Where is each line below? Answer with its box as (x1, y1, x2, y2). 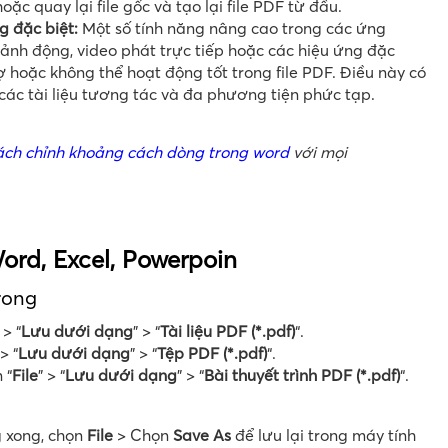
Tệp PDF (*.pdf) (157, 343, 267, 364)
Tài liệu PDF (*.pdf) (160, 321, 295, 342)
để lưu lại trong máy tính (231, 425, 416, 446)
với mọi (289, 142, 347, 163)
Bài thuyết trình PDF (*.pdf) (204, 365, 400, 386)
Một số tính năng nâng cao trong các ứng (78, 18, 386, 39)
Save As (173, 425, 231, 446)
